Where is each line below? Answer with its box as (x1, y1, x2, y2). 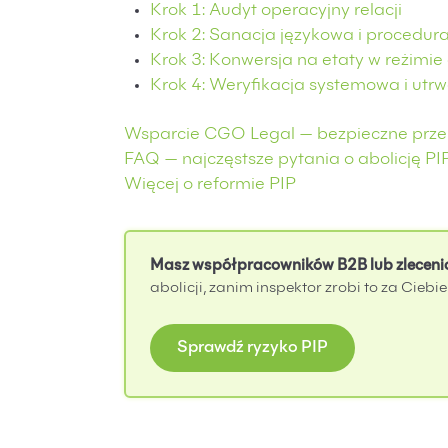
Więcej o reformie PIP (124, 177, 296, 194)
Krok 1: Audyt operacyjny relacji (149, 3, 402, 20)
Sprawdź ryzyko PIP (177, 340, 328, 356)
